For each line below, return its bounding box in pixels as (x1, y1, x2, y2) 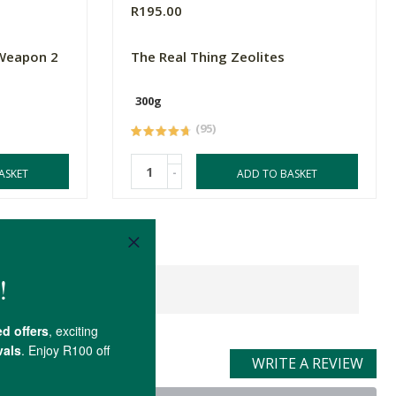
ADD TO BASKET (237, 166, 318, 182)
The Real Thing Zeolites (131, 48, 286, 66)
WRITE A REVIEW (252, 354, 363, 374)
